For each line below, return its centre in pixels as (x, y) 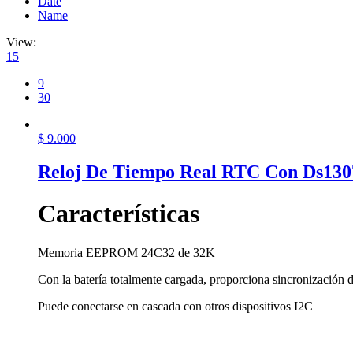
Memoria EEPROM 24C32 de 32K (126, 252)
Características (119, 214)
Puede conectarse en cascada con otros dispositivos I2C (175, 306)
